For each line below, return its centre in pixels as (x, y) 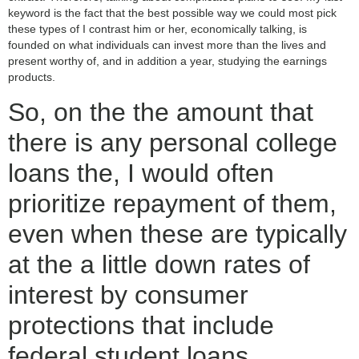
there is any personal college (173, 142)
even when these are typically (177, 234)
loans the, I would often (141, 173)
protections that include (141, 325)
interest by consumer (128, 294)
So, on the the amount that (161, 112)
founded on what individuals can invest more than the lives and (167, 45)
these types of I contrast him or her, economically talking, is (157, 29)
